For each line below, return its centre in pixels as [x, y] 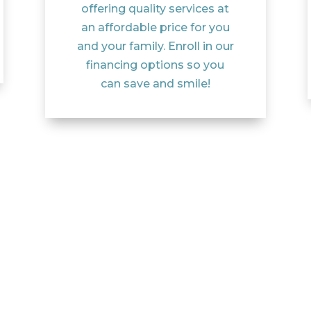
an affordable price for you [155, 28]
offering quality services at [155, 9]
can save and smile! [155, 84]
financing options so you [155, 65]
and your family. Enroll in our [155, 47]
